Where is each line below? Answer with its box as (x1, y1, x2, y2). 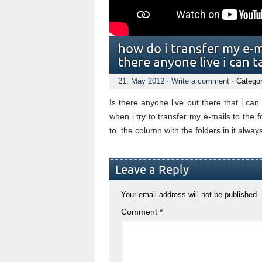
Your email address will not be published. (121, 190, 259, 199)
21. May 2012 (118, 77, 164, 85)
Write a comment (171, 77, 229, 85)
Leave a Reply (115, 164, 189, 176)
